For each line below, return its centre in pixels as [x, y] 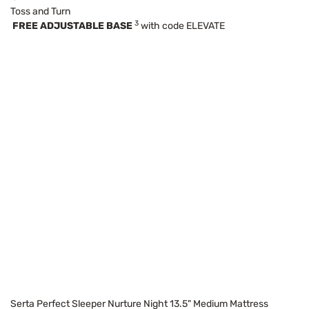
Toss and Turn [40, 11]
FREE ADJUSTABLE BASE [72, 26]
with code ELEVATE [182, 26]
